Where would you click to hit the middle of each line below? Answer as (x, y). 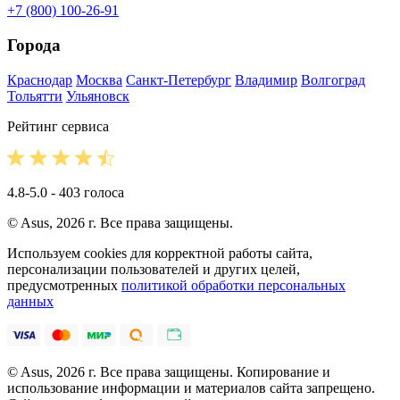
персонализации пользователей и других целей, (154, 269)
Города (34, 46)
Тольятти (35, 96)
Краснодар (40, 79)
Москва (99, 79)
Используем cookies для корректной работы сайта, (160, 253)
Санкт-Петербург (179, 79)
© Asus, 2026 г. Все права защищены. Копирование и (169, 371)
